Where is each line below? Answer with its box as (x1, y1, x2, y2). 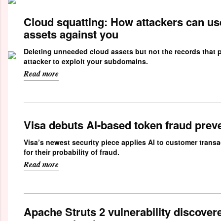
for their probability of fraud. (24, 147, 119, 157)
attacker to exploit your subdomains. (24, 56, 148, 67)
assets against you (24, 26, 118, 42)
